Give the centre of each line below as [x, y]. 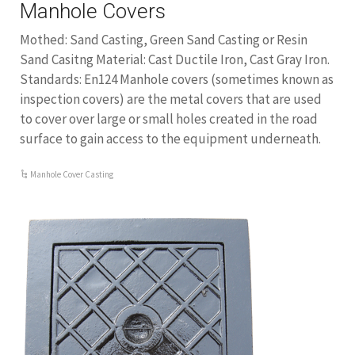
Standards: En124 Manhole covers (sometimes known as [177, 79]
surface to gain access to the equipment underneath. [170, 139]
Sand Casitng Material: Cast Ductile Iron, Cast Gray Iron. [175, 59]
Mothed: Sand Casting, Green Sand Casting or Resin [164, 40]
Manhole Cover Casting [72, 174]
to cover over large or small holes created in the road [169, 119]
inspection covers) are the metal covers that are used [171, 99]
